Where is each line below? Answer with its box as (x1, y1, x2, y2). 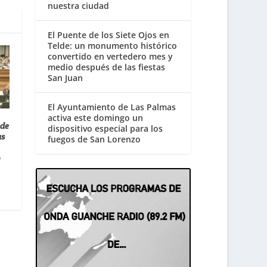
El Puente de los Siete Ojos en (48, 29, 170, 41)
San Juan (48, 72, 83, 84)
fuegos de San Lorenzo (48, 133, 141, 145)
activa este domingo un (48, 112, 144, 124)
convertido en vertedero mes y (48, 51, 173, 63)
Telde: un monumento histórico (48, 40, 178, 52)
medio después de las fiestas (48, 61, 166, 73)
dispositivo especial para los (48, 123, 163, 135)
